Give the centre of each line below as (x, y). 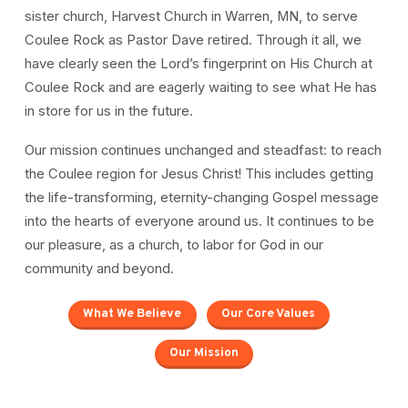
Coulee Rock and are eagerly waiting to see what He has (200, 87)
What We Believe (133, 313)
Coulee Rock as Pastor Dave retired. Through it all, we (193, 40)
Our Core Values (268, 313)
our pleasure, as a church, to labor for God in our (173, 245)
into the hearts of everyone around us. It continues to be (199, 221)
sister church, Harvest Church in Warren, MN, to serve (191, 16)
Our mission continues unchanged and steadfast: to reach (203, 150)
